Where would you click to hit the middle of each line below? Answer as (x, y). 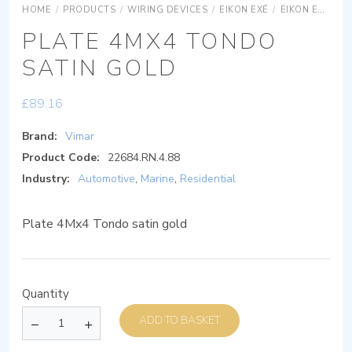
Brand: (40, 137)
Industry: (46, 179)
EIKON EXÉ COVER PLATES (299, 10)
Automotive (106, 179)
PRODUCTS (89, 10)
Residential (208, 179)
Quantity (46, 294)
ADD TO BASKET (200, 320)
